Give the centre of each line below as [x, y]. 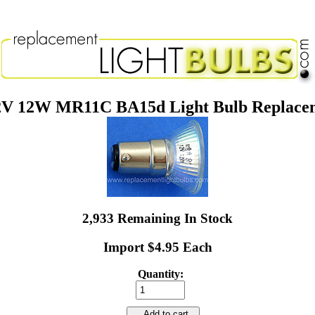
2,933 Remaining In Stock [157, 218]
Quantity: [160, 274]
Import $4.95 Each [157, 247]
